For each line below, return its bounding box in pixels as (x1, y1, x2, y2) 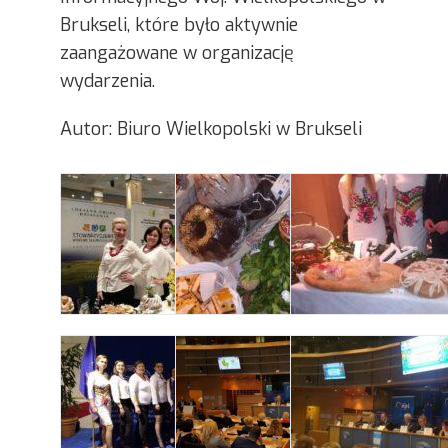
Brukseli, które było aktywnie (60, 13, 298, 37)
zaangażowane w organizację (60, 41, 294, 65)
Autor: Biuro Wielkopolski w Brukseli (60, 117, 362, 141)
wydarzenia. (60, 69, 155, 93)
